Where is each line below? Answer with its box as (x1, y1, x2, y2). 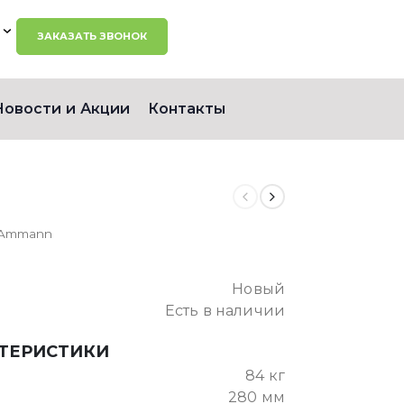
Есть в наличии (164, 302, 285, 319)
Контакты (147, 99, 225, 117)
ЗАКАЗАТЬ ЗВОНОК (36, 29, 147, 42)
